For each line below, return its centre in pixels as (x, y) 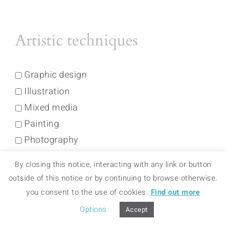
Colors (37, 176)
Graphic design (55, 75)
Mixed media (51, 108)
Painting (42, 124)
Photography (51, 140)
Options (93, 209)
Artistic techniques (76, 40)
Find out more (175, 192)
